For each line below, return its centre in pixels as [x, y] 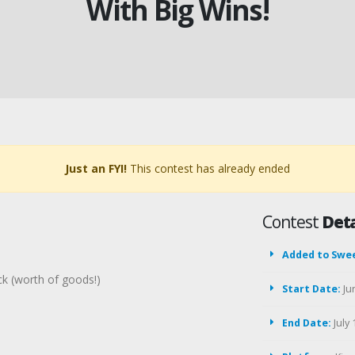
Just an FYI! [96, 168]
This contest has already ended [208, 168]
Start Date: [311, 289]
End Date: [307, 323]
